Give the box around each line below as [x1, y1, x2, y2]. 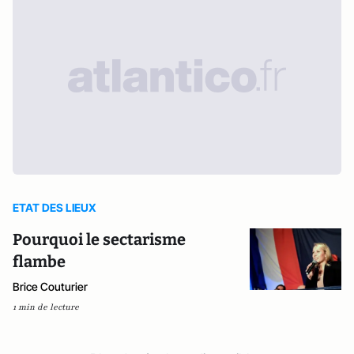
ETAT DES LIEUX [13, 201, 96, 214]
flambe [13, 252, 66, 271]
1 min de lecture [13, 301, 79, 313]
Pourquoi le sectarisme [13, 230, 186, 249]
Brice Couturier [13, 280, 88, 293]
